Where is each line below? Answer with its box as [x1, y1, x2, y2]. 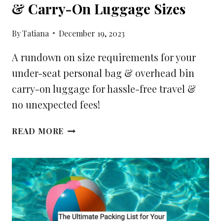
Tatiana [22, 28, 49, 38]
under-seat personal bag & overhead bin [12, 66, 194, 79]
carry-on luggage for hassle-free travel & [12, 81, 196, 95]
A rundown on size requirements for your [12, 50, 196, 64]
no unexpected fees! [12, 97, 100, 111]
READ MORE [12, 125, 64, 136]
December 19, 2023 [59, 28, 125, 38]
